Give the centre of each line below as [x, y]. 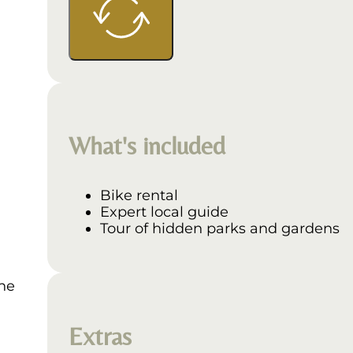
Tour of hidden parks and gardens [220, 229]
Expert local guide [165, 212]
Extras [100, 336]
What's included [147, 146]
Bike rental [139, 195]
